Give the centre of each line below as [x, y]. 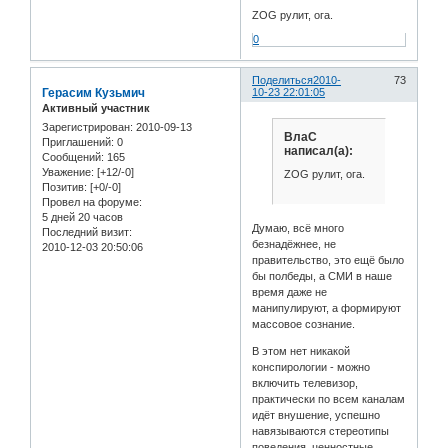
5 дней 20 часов [82, 217]
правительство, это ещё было [328, 260]
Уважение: [68, 172]
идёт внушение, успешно [316, 415]
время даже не [290, 292]
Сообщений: [73, 157]
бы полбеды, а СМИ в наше [322, 276]
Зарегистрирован [86, 127]
